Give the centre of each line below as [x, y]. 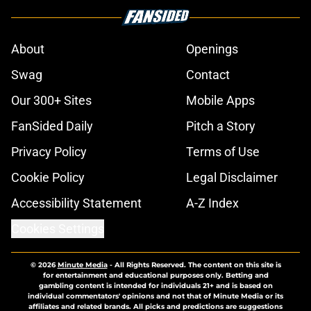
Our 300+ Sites [51, 101]
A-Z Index [212, 203]
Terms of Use [223, 152]
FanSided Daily [52, 126]
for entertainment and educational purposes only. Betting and [155, 276]
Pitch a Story [221, 126]
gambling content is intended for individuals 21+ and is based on [155, 286]
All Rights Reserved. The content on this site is [197, 265]
